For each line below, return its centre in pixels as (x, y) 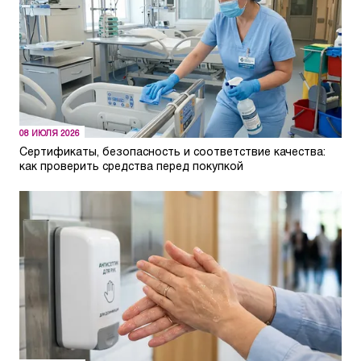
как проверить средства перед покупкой (131, 168)
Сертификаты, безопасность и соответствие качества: (172, 153)
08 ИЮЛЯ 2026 (50, 135)
